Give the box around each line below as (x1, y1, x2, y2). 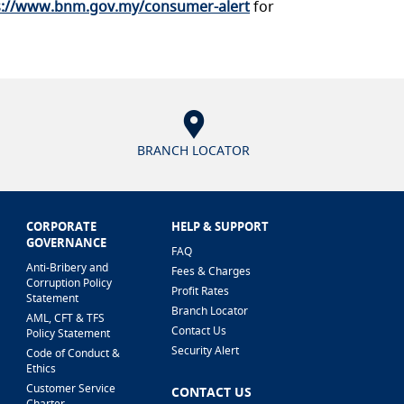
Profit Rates (171, 283, 230, 298)
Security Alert (171, 343, 240, 358)
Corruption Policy (26, 275, 113, 290)
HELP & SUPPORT (171, 218, 270, 234)
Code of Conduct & (26, 345, 121, 361)
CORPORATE (26, 218, 97, 234)
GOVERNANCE (26, 234, 107, 251)
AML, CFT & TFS (26, 310, 106, 326)
